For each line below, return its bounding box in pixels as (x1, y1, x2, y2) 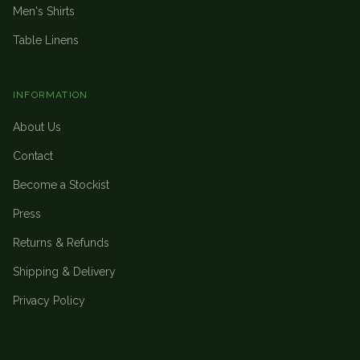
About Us (13, 121, 61, 134)
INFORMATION (13, 89, 88, 101)
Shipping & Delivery (13, 265, 116, 279)
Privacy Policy (13, 294, 85, 308)
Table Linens (13, 34, 79, 47)
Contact (13, 149, 53, 163)
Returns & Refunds (13, 236, 109, 250)
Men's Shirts (13, 5, 75, 18)
